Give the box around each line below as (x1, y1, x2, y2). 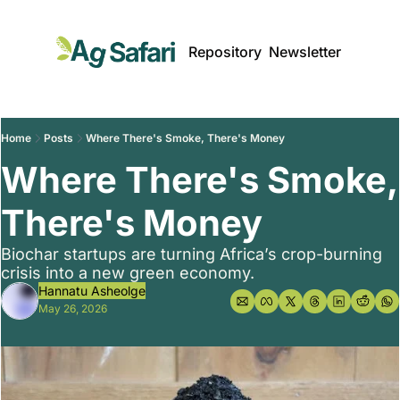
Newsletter (269, 43, 341, 61)
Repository (188, 43, 262, 61)
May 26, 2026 (38, 302, 107, 315)
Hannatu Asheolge (38, 283, 146, 298)
